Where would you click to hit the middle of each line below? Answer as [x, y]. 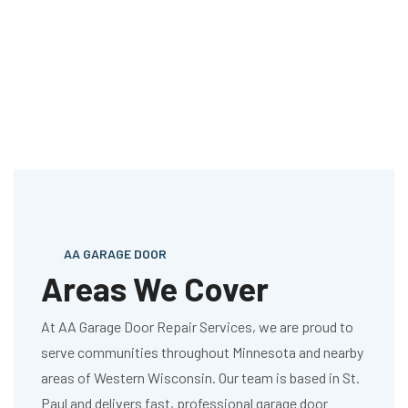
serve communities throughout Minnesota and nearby [202, 352]
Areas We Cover [155, 289]
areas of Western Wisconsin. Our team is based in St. [200, 378]
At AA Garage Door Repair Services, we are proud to [197, 327]
